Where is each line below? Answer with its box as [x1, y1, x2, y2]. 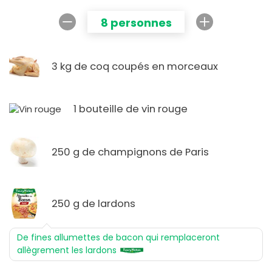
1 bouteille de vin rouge [73, 102, 188, 117]
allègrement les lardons [17, 244, 117, 257]
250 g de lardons [52, 196, 135, 211]
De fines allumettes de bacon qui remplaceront [17, 231, 220, 244]
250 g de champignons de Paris [52, 144, 209, 159]
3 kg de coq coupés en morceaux [52, 59, 218, 73]
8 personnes [100, 15, 172, 31]
